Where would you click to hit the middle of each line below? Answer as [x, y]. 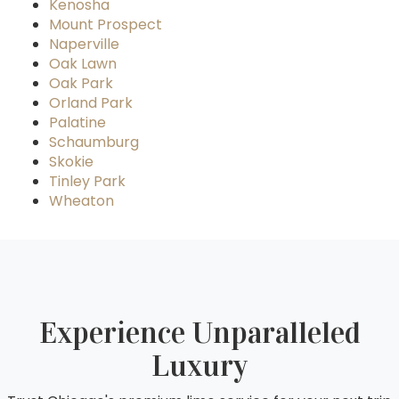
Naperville [84, 45]
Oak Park [81, 84]
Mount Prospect [106, 25]
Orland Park [91, 103]
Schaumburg [94, 142]
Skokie [71, 162]
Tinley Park [87, 182]
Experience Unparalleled [199, 333]
